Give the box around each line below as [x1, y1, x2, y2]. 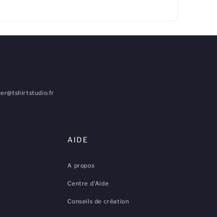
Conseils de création [67, 198, 129, 205]
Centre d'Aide [67, 180, 109, 187]
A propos [67, 162, 95, 170]
